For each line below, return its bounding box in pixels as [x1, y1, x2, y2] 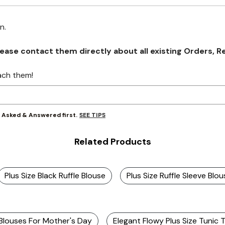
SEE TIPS [79, 110, 105, 119]
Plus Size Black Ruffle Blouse [5, 170, 105, 181]
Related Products [74, 136, 151, 148]
